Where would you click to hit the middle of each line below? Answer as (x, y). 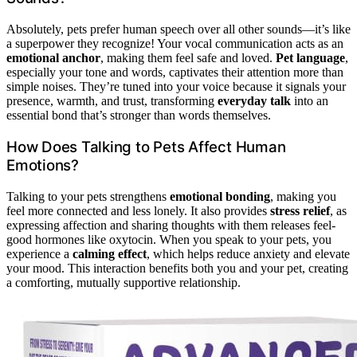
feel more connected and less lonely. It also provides (138, 210)
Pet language (310, 58)
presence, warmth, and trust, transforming (112, 101)
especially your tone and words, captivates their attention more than (175, 73)
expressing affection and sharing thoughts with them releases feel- (171, 225)
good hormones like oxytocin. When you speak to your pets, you (169, 239)
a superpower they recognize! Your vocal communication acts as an (175, 44)
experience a (39, 253)
